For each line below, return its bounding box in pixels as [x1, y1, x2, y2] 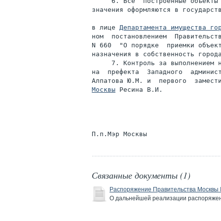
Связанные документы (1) [92, 169, 190, 181]
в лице [92, 24, 119, 31]
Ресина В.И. [115, 86, 163, 93]
